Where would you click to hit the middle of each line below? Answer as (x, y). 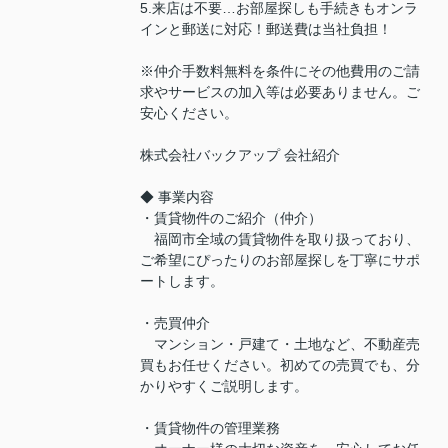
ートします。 (182, 280)
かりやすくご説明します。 (224, 385)
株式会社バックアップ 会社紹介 (240, 154)
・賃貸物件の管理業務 (210, 427)
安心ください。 (189, 112)
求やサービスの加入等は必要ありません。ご (280, 91)
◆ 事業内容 (177, 196)
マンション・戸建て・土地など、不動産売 (280, 343)
